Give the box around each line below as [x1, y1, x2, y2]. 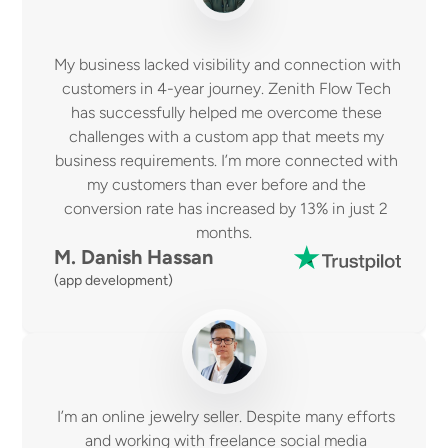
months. [196, 223, 260, 242]
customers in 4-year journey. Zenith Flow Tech [61, 79, 391, 98]
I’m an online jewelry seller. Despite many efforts [57, 407, 395, 426]
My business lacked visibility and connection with [54, 55, 402, 74]
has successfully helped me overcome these [70, 103, 382, 122]
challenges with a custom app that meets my [68, 127, 384, 146]
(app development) [54, 272, 174, 289]
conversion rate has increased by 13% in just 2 [64, 199, 388, 218]
